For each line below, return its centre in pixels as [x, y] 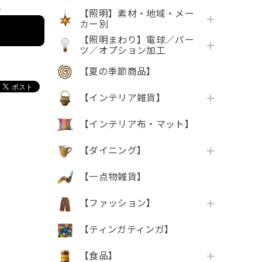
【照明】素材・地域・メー [137, 14]
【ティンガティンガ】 [127, 230]
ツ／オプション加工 [123, 51]
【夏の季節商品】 [118, 72]
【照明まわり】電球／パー [137, 40]
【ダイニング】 [113, 151]
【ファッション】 [118, 204]
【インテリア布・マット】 [137, 125]
